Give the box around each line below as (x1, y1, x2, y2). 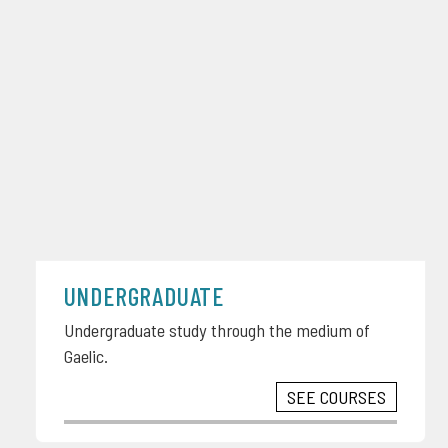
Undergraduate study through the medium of (63, 319, 370, 342)
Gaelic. (63, 345, 108, 368)
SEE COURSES (287, 386, 387, 409)
